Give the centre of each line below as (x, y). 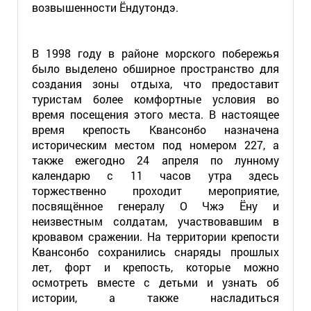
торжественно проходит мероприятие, (155, 191)
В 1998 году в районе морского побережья (155, 53)
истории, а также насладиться (155, 297)
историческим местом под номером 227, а (155, 145)
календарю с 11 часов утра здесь (155, 175)
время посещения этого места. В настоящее (155, 114)
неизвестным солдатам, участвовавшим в (155, 221)
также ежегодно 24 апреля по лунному (155, 160)
